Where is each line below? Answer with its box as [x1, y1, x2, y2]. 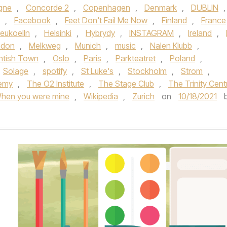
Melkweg [29, 41, 61, 51]
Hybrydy [86, 28, 115, 38]
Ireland [188, 28, 212, 38]
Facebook [14, 15, 51, 25]
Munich [75, 41, 101, 51]
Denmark [144, 3, 177, 13]
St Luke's [81, 66, 113, 76]
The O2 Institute [27, 79, 84, 89]
